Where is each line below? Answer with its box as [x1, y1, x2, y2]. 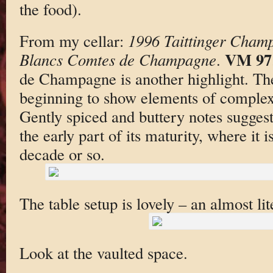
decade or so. [19, 143, 105, 165]
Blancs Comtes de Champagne [19, 49, 216, 71]
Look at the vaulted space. [19, 241, 188, 263]
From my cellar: [19, 30, 128, 52]
